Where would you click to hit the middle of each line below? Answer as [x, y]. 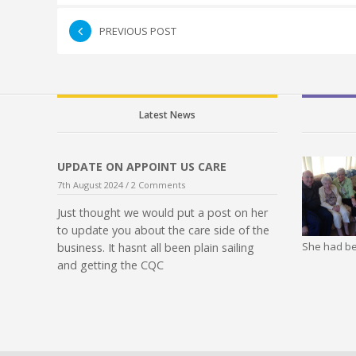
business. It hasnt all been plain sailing [156, 247]
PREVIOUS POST [138, 31]
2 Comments [158, 184]
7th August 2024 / [94, 184]
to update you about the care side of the [163, 230]
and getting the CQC [110, 265]
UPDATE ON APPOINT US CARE [142, 166]
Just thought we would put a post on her [163, 212]
